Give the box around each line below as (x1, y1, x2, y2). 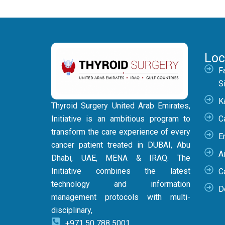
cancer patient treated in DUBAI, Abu (51, 140, 191, 150)
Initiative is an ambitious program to (51, 114, 191, 124)
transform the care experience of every (51, 127, 191, 137)
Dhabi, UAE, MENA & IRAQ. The (51, 153, 191, 163)
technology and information (51, 179, 191, 189)
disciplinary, (51, 205, 92, 215)
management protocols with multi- (51, 192, 191, 202)
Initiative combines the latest (51, 166, 191, 176)
